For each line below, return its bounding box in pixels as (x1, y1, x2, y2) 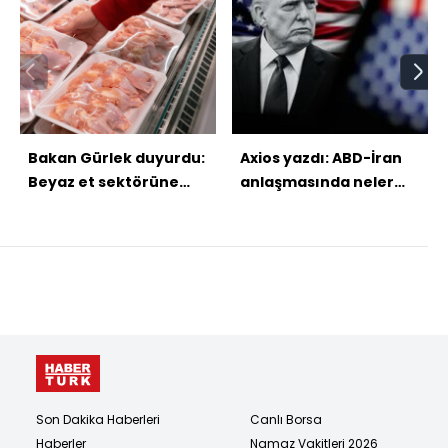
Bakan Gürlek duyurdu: (28, 148, 205, 168)
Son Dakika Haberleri (36, 410, 160, 428)
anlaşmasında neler (240, 172, 394, 192)
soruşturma (28, 196, 120, 216)
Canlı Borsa (250, 410, 322, 428)
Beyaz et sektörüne (28, 172, 179, 192)
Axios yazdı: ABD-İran (240, 148, 402, 168)
